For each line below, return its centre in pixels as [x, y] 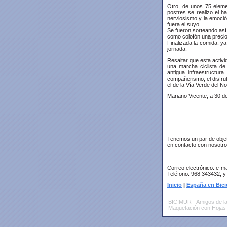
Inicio [175, 185]
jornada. [177, 48]
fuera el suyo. [184, 24]
